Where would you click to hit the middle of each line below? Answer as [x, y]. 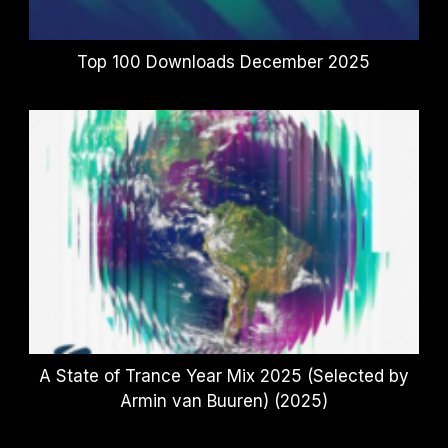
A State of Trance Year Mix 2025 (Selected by [223, 375]
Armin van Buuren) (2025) [223, 400]
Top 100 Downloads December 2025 [224, 61]
